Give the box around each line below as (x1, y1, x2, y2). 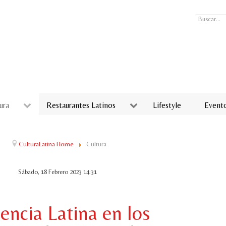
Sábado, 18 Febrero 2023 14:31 (18, 167, 97, 176)
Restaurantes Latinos (46, 100, 116, 110)
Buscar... (195, 13, 221, 23)
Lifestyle (153, 100, 181, 110)
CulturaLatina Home (19, 139, 74, 148)
